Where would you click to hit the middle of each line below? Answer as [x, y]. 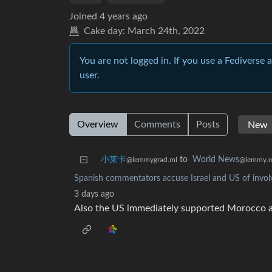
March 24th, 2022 [166, 31]
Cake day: [104, 31]
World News [216, 160]
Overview [98, 125]
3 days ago [94, 195]
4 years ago [124, 17]
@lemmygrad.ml [152, 160]
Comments [157, 125]
